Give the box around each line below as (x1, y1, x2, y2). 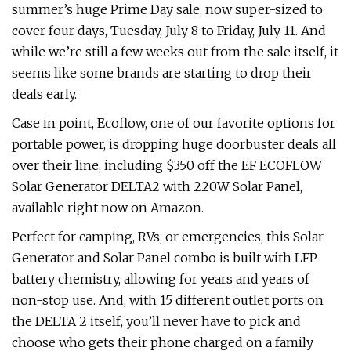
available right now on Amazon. (12, 200, 204, 215)
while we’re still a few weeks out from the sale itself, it (12, 44, 338, 60)
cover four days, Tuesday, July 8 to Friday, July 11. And (12, 23, 326, 38)
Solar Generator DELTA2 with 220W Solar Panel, (12, 179, 302, 194)
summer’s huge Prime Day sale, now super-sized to (12, 2, 323, 17)
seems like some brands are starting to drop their (12, 65, 312, 81)
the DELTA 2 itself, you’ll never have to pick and (12, 313, 301, 329)
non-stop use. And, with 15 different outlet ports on (12, 292, 324, 308)
